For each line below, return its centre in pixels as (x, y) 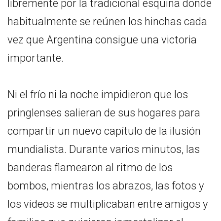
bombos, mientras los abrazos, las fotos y (106, 185)
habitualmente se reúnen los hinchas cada (107, 21)
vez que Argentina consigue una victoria (102, 39)
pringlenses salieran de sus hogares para (104, 112)
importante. (36, 58)
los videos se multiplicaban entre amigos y (108, 204)
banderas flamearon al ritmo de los (90, 167)
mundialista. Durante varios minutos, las (104, 149)
